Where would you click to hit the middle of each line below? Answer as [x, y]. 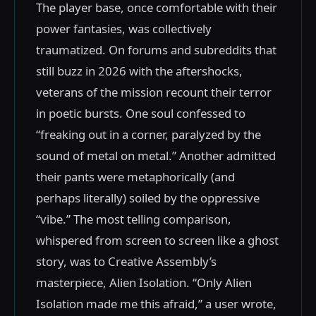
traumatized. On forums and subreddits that [156, 50]
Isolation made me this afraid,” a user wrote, [156, 304]
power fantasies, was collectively [124, 29]
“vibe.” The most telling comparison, [134, 219]
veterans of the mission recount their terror [154, 92]
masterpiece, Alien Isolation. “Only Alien [144, 282]
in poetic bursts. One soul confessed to [141, 113]
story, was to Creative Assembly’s [126, 261]
